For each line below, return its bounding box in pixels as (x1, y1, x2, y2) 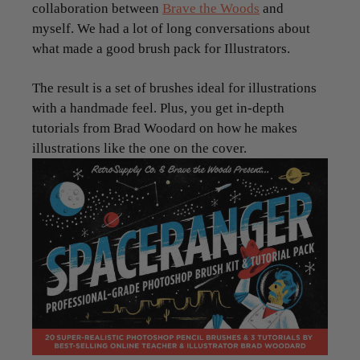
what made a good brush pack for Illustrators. (32, 40, 290, 56)
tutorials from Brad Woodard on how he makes (32, 120, 297, 136)
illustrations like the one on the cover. (32, 140, 247, 156)
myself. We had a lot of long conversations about (32, 20, 310, 36)
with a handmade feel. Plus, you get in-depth (32, 100, 284, 116)
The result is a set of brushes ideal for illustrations (32, 80, 317, 96)
